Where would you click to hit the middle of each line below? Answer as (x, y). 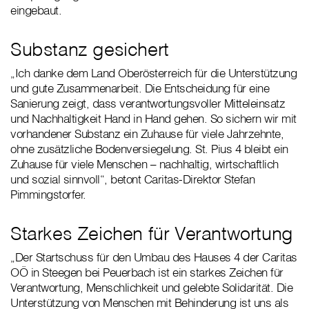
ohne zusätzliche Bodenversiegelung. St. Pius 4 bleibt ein (149, 149)
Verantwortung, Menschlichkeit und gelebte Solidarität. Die (151, 288)
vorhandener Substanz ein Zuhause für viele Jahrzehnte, (147, 134)
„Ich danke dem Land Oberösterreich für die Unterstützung (153, 73)
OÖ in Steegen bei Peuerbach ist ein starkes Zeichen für (147, 272)
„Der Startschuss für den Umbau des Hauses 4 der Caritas (154, 257)
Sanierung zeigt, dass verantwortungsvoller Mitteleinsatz (148, 103)
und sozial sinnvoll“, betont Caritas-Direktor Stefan (132, 179)
